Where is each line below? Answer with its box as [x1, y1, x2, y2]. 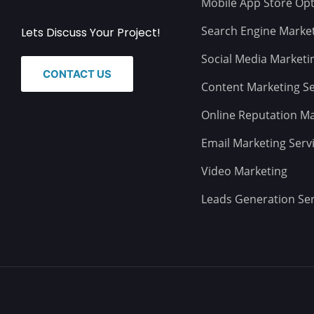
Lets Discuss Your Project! [21, 25, 161, 41]
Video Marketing [200, 163, 287, 179]
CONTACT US [43, 67, 111, 81]
